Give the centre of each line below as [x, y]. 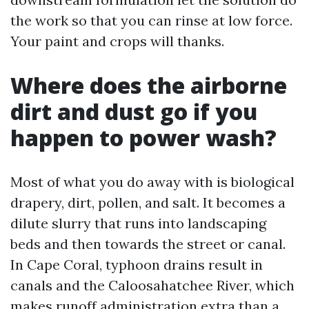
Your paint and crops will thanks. [117, 41]
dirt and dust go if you [134, 111]
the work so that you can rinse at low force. [151, 20]
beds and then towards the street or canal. [148, 244]
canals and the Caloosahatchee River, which [152, 285]
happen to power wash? [143, 138]
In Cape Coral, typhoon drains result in [137, 265]
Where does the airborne [149, 85]
